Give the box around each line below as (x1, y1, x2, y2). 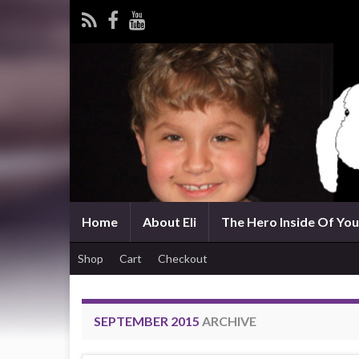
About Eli (143, 214, 196, 229)
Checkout (158, 252, 208, 265)
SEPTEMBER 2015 (94, 313, 200, 329)
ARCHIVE (200, 313, 256, 329)
